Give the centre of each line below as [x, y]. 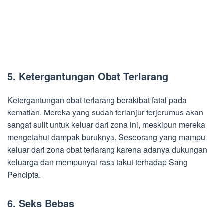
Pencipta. [24, 174]
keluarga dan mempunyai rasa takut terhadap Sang [98, 162]
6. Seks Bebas [41, 203]
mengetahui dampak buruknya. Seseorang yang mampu [106, 137]
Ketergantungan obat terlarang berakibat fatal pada [97, 100]
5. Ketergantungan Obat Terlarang [88, 76]
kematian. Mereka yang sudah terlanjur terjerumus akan [105, 112]
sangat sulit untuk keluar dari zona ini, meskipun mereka [106, 124]
